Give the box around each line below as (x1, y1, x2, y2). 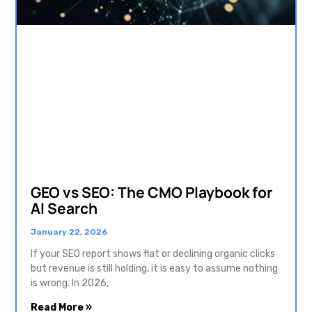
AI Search (31, 198, 97, 218)
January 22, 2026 (31, 226, 107, 237)
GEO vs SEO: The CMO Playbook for (31, 182, 272, 202)
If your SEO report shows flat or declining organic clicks (31, 247, 275, 260)
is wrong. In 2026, (31, 276, 109, 289)
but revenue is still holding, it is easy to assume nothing (31, 262, 278, 274)
